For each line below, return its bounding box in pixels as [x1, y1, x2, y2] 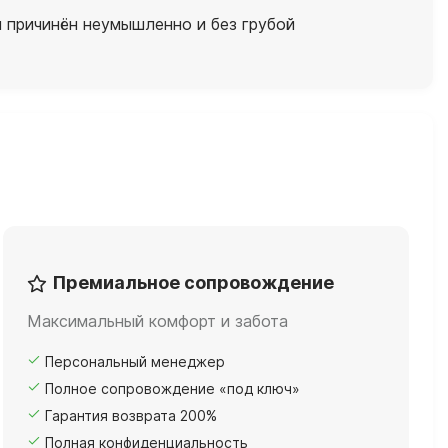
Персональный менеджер [45, 352, 225, 370]
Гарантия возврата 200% [45, 406, 217, 424]
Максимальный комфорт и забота [27, 310, 288, 331]
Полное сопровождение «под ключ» [45, 379, 300, 397]
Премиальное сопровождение [53, 271, 334, 293]
